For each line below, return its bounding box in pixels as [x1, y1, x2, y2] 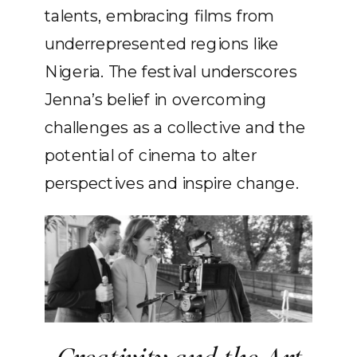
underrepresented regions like [45, 33, 279, 54]
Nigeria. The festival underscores [45, 61, 297, 82]
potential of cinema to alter [45, 144, 257, 166]
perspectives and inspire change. [45, 172, 300, 194]
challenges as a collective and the [45, 116, 306, 138]
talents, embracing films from [45, 5, 275, 26]
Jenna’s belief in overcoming [45, 88, 267, 110]
